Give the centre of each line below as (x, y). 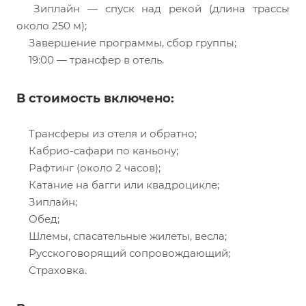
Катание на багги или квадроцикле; (123, 185)
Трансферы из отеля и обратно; (111, 134)
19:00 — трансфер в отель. (95, 60)
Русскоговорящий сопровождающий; (128, 253)
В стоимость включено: (95, 99)
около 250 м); (52, 26)
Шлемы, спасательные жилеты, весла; (126, 236)
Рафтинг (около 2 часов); (93, 168)
